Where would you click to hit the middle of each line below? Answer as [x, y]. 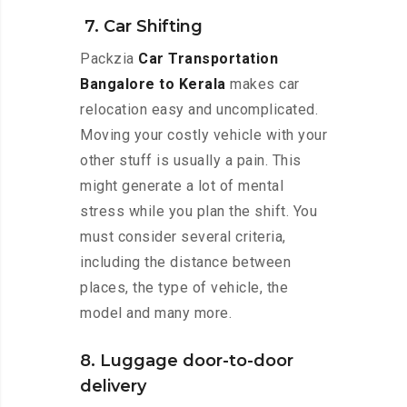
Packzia [109, 59]
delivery [113, 387]
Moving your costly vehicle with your [203, 135]
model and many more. [156, 313]
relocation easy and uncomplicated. [199, 110]
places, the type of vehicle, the [184, 288]
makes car [263, 84]
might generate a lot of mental [182, 186]
